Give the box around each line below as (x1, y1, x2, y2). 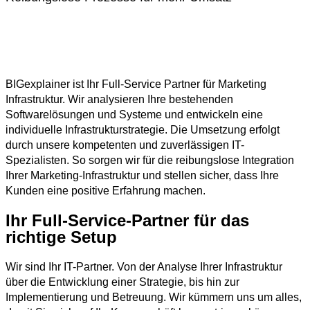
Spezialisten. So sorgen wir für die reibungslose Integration (6, 154, 294, 166)
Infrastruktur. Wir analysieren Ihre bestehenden (6, 93, 233, 105)
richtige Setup (6, 228, 117, 246)
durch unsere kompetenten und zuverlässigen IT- (6, 139, 244, 151)
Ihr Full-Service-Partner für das (6, 211, 249, 230)
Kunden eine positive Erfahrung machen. (6, 185, 206, 197)
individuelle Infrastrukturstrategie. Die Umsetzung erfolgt (6, 124, 280, 136)
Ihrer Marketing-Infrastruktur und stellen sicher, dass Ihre (6, 170, 279, 181)
